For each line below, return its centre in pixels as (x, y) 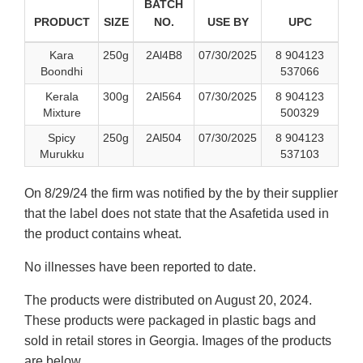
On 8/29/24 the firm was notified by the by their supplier (181, 194)
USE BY (228, 22)
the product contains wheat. (103, 234)
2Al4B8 (164, 56)
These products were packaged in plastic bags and (170, 321)
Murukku (62, 154)
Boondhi (62, 72)
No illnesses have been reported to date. (140, 267)
